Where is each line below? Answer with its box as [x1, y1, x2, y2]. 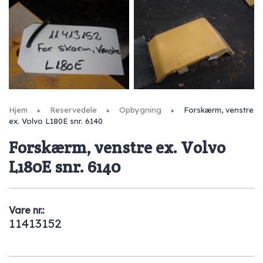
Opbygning [119, 104, 161, 114]
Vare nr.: [9, 204, 44, 217]
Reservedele [50, 104, 97, 114]
